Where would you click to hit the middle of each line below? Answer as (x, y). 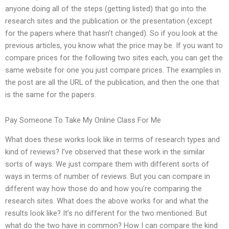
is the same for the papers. (51, 95)
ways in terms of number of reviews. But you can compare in (108, 177)
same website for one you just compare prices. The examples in (113, 70)
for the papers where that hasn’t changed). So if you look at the (111, 33)
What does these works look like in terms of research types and (112, 140)
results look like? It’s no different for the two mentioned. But (106, 213)
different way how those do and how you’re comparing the (104, 189)
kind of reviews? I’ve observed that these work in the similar (105, 152)
